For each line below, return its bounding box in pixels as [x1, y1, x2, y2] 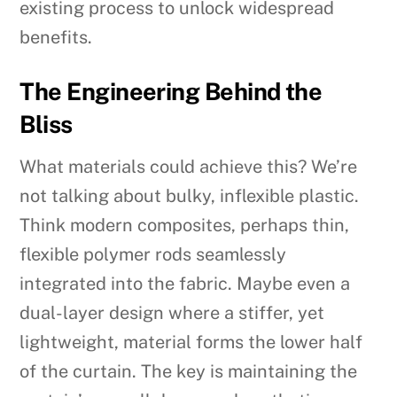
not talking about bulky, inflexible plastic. [19, 185, 360, 207]
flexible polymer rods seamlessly [19, 244, 287, 266]
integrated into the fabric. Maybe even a [19, 273, 351, 295]
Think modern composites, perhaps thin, [19, 214, 350, 237]
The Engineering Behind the [19, 76, 323, 105]
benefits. [19, 26, 93, 48]
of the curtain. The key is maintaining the [19, 361, 358, 383]
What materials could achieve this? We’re [19, 156, 358, 178]
